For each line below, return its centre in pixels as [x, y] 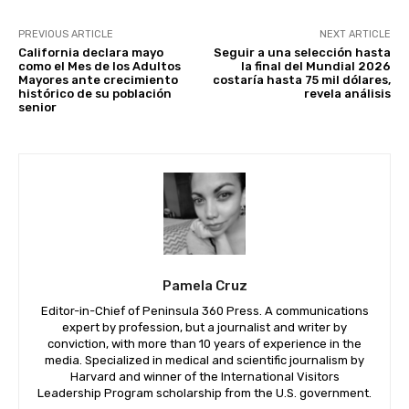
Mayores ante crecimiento [98, 79]
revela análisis [347, 93]
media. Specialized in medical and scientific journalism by [204, 360]
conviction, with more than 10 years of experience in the [204, 343]
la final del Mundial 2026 [315, 66]
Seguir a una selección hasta [302, 52]
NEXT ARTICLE [355, 34]
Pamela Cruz [204, 285]
